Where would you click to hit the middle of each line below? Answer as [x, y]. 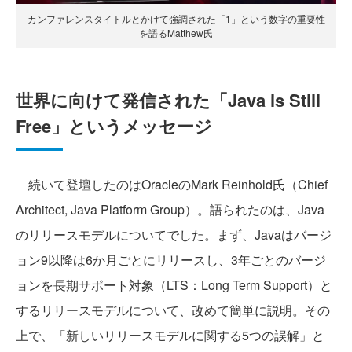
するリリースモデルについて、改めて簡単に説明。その [173, 310]
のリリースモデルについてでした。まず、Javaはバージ [174, 235]
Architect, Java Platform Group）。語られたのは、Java [170, 210]
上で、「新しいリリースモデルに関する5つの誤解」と [170, 335]
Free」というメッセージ [114, 126]
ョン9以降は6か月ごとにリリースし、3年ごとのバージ [171, 260]
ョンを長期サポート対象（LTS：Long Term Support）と [174, 285]
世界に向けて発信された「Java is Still [168, 100]
